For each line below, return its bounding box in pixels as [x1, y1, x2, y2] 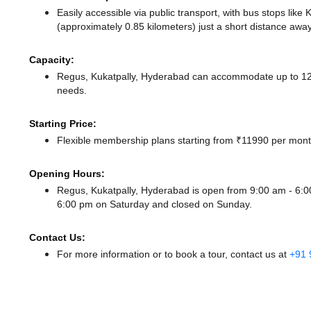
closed [171, 198, 200, 211]
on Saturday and [96, 198, 171, 211]
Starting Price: [29, 117, 96, 131]
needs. [57, 84, 87, 97]
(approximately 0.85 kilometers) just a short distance [57, 20, 289, 33]
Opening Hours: [29, 167, 105, 180]
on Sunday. [200, 198, 252, 211]
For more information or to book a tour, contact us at [57, 248, 289, 261]
